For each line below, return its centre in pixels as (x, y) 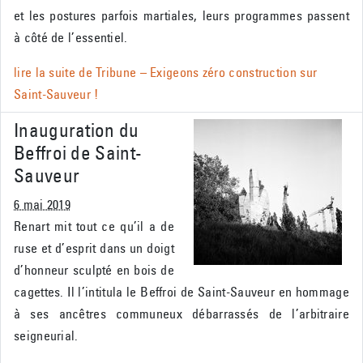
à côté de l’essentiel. (71, 38)
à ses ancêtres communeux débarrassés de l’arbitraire (181, 314)
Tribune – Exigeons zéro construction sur (207, 73)
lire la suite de (55, 73)
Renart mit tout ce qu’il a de (94, 226)
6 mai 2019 (42, 205)
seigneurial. (46, 336)
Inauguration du (77, 130)
